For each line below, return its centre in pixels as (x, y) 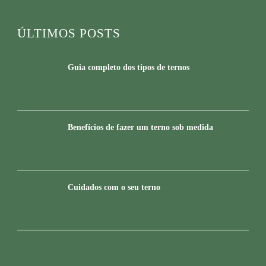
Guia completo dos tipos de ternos (129, 67)
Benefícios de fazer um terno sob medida (140, 127)
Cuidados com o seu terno (114, 187)
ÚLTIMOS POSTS (69, 33)
